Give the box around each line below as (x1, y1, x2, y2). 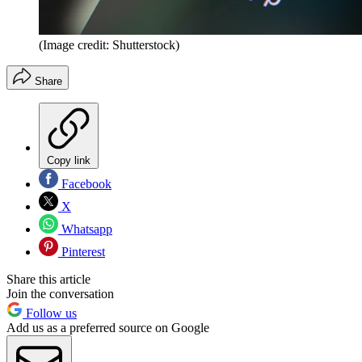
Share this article (6, 272, 90, 287)
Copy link (47, 154, 90, 167)
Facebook (58, 177, 112, 192)
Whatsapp (58, 222, 112, 237)
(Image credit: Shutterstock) (39, 38, 179, 53)
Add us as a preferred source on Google (6, 321, 209, 335)
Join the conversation (6, 287, 114, 301)
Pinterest (58, 245, 105, 259)
